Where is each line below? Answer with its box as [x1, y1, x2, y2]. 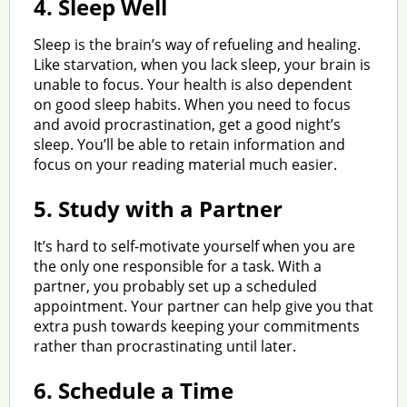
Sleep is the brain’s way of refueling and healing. [33, 34, 361, 55]
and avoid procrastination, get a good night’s [33, 114, 341, 134]
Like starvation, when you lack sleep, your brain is [33, 54, 371, 74]
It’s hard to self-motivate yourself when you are [33, 235, 355, 256]
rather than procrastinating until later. [33, 335, 296, 356]
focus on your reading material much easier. [33, 154, 337, 174]
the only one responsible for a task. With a [33, 255, 322, 276]
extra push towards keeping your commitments [33, 315, 360, 336]
